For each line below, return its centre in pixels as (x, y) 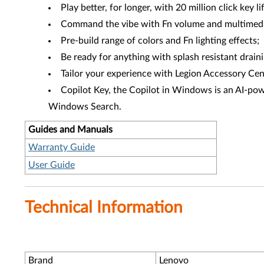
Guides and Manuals (70, 130)
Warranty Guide (62, 147)
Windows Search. (85, 107)
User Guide (52, 165)
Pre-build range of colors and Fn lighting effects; (160, 41)
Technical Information (104, 207)
